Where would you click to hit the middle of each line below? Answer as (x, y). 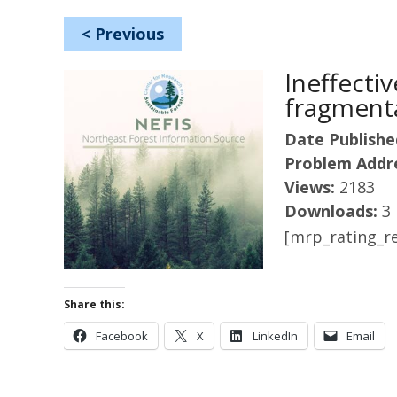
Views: (312, 187)
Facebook (122, 336)
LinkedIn (275, 336)
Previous (129, 34)
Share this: (94, 304)
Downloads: (333, 211)
